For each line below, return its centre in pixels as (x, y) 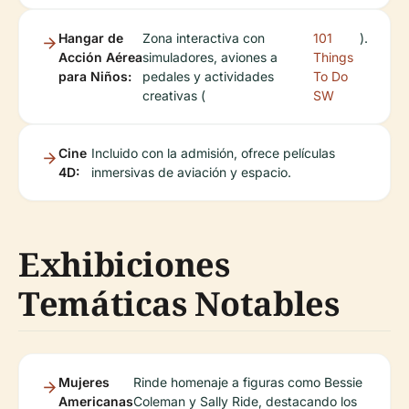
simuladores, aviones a (210, 58)
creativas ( (174, 96)
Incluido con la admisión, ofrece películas (213, 153)
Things (334, 58)
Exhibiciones (124, 265)
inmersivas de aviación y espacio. (191, 173)
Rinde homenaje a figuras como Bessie (248, 383)
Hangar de (91, 38)
